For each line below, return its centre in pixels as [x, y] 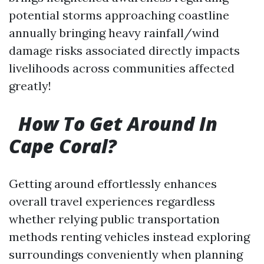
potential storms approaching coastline [119, 15]
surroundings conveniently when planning [126, 254]
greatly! [30, 86]
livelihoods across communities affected [122, 68]
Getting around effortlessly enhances [113, 184]
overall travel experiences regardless [112, 201]
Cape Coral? [63, 146]
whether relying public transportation [114, 219]
